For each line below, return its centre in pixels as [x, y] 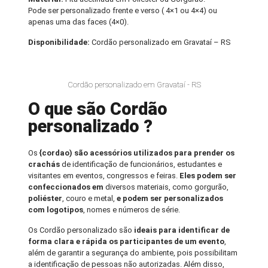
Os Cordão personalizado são [81, 230]
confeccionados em [67, 187]
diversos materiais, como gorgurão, [167, 187]
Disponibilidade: [60, 42]
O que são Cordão [98, 109]
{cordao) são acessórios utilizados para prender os [136, 153]
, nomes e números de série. [132, 210]
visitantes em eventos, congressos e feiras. [104, 176]
